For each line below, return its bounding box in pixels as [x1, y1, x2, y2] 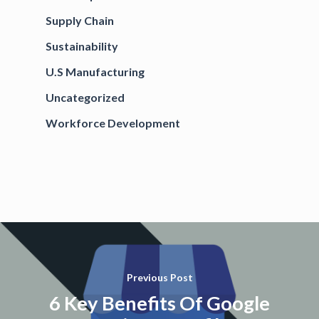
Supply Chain [46, 13, 114, 27]
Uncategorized [46, 90, 125, 104]
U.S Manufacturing [46, 64, 145, 78]
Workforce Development [46, 115, 180, 130]
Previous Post [126, 271, 193, 284]
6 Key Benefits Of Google [49, 291, 270, 315]
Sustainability [46, 38, 118, 53]
